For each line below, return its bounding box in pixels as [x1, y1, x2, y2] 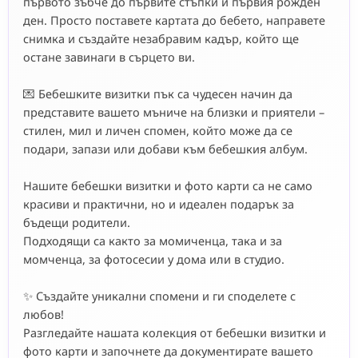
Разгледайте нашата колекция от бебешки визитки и [23, 324, 326, 341]
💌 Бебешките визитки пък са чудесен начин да [23, 86, 292, 102]
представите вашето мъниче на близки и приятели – [23, 104, 324, 121]
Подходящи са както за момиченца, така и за [23, 233, 282, 249]
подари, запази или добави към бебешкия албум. [23, 141, 308, 157]
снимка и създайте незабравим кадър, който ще [23, 30, 299, 47]
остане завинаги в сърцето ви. [23, 49, 195, 66]
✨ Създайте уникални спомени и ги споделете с [23, 288, 296, 304]
